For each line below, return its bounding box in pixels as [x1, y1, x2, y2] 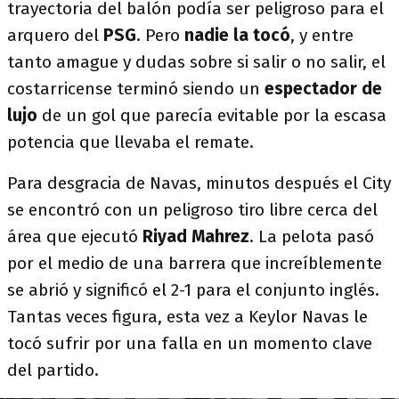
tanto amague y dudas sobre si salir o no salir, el [7, 52, 386, 72]
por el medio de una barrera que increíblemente [7, 253, 382, 273]
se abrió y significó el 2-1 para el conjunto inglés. [7, 280, 379, 300]
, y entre [290, 25, 354, 45]
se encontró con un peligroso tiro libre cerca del [7, 199, 378, 220]
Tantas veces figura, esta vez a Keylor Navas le [7, 306, 368, 327]
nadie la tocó [184, 25, 290, 45]
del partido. [7, 360, 99, 380]
